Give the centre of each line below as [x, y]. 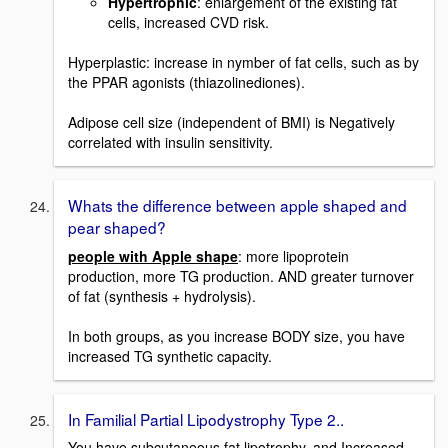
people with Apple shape [153, 255]
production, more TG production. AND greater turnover [241, 275]
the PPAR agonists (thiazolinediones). [186, 81]
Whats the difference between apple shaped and [237, 204]
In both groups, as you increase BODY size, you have [236, 335]
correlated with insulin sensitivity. [170, 141]
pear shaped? [117, 226]
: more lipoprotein [293, 255]
